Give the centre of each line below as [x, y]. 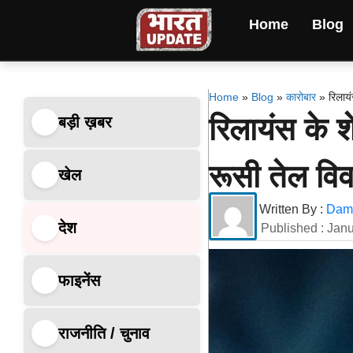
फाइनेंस [79, 280]
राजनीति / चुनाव [104, 333]
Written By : [292, 209]
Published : [294, 228]
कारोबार [301, 97]
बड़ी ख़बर [85, 122]
